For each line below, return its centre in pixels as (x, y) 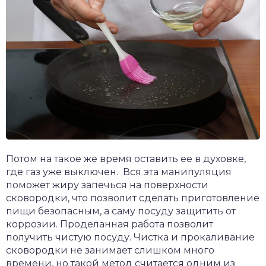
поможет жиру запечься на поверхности (107, 185)
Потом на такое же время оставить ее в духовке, (126, 159)
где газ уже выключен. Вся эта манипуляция (119, 172)
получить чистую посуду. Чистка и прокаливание (130, 237)
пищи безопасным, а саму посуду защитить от (121, 211)
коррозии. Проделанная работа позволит (110, 224)
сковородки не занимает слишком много (110, 250)
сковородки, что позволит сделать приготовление (133, 198)
